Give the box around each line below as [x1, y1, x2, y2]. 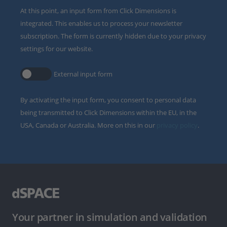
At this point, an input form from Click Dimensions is [20, 6, 176, 15]
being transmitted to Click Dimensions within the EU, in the [20, 108, 197, 117]
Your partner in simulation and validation [12, 210, 207, 224]
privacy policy [157, 121, 198, 130]
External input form [54, 69, 112, 79]
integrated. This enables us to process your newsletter [20, 19, 182, 28]
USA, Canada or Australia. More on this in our [20, 121, 157, 130]
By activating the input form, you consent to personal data [20, 95, 196, 104]
